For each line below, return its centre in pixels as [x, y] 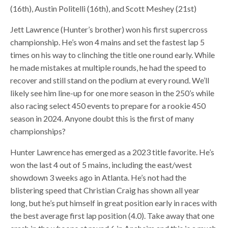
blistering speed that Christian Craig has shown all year [105, 190]
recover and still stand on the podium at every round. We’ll [110, 80]
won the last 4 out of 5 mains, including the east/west [101, 164]
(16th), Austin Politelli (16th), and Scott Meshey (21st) [104, 8]
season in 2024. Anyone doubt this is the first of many [102, 118]
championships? [38, 131]
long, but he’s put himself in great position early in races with [114, 203]
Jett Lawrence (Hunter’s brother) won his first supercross [109, 29]
